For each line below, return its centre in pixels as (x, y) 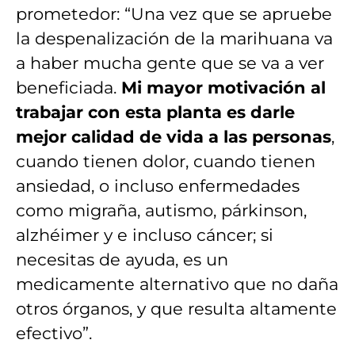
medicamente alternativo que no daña (177, 284)
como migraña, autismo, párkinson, (161, 210)
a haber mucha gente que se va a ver (170, 63)
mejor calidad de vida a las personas (174, 136)
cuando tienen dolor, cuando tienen (166, 161)
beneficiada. (69, 87)
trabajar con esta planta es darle (155, 112)
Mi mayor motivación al (223, 87)
